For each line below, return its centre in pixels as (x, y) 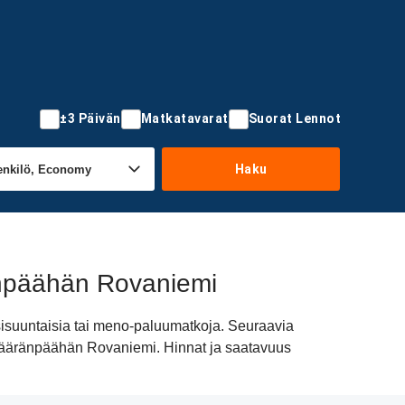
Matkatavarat (184, 118)
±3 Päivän (90, 118)
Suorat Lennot (294, 118)
